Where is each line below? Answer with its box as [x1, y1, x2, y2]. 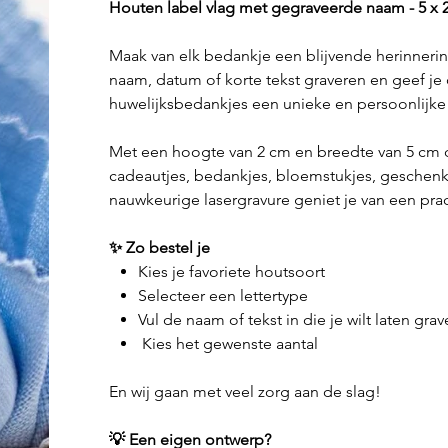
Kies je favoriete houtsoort [137, 262, 325, 282]
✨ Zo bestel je [108, 238, 210, 258]
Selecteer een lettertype [137, 286, 308, 306]
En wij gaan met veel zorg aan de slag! [108, 382, 381, 402]
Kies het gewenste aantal [137, 334, 318, 354]
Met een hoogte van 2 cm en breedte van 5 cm [108, 142, 444, 162]
